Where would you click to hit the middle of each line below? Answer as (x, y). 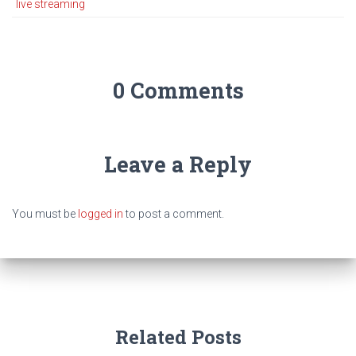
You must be (45, 214)
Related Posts (178, 337)
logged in (101, 214)
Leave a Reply (178, 164)
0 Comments (178, 91)
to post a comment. (174, 214)
